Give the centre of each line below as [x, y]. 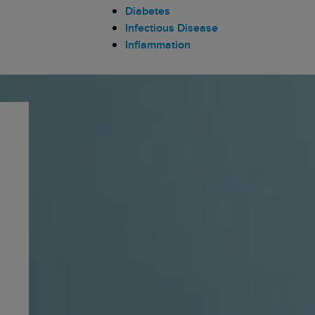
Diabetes [148, 11]
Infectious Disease [172, 27]
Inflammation [158, 44]
